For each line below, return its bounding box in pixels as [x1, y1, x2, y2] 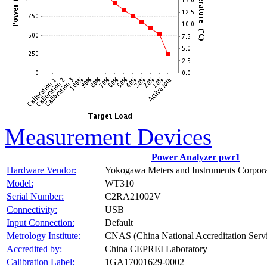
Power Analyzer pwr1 [151, 152, 240, 162]
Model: [7, 178, 33, 188]
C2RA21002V [105, 191, 161, 201]
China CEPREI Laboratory [105, 244, 207, 254]
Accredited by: [7, 244, 62, 254]
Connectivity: [7, 204, 57, 215]
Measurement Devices [5, 124, 212, 150]
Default [105, 218, 133, 228]
